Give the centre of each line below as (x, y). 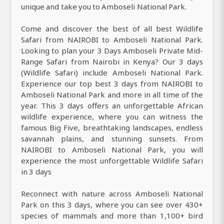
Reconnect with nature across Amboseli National (112, 194)
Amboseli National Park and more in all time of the (112, 95)
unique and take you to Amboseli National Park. (104, 7)
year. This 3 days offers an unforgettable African (112, 106)
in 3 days (36, 172)
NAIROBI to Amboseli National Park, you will (112, 150)
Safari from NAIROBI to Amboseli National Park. (112, 40)
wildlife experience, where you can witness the (112, 117)
